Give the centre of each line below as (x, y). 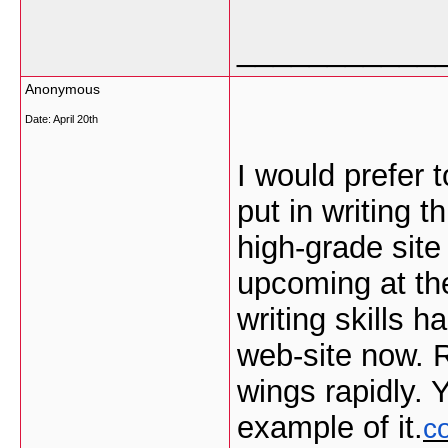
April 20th (75, 119)
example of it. (330, 427)
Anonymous (62, 89)
